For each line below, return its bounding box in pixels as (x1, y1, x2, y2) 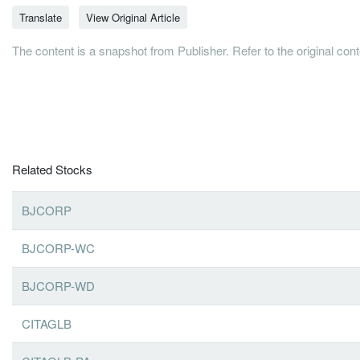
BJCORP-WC (22, 239, 95, 256)
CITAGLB (22, 314, 72, 332)
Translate (19, 9, 62, 25)
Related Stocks (12, 160, 92, 178)
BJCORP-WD (22, 276, 95, 294)
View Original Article (86, 9, 180, 25)
